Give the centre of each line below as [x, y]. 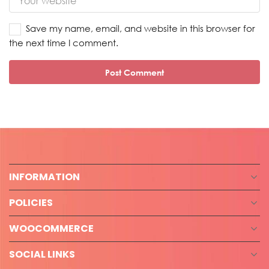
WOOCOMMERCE [51, 229]
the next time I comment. [64, 43]
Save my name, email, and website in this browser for [141, 29]
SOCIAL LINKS [42, 255]
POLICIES [31, 203]
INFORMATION [44, 177]
